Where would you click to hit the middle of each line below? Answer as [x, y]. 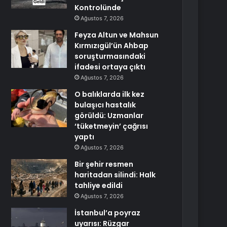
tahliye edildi [99, 185]
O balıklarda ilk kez [110, 94]
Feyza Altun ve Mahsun [117, 35]
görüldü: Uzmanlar [109, 116]
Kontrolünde [98, 8]
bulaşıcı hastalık [105, 105]
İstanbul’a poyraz [108, 213]
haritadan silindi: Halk [115, 175]
